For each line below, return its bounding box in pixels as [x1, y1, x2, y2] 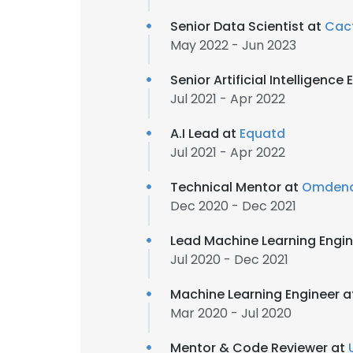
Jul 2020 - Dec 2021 [170, 251, 288, 269]
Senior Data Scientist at [170, 17, 325, 35]
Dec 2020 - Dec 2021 [170, 197, 296, 215]
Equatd [240, 124, 285, 143]
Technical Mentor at [170, 178, 302, 196]
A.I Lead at [170, 124, 240, 143]
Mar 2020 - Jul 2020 [170, 304, 292, 322]
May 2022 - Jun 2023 [170, 36, 296, 54]
